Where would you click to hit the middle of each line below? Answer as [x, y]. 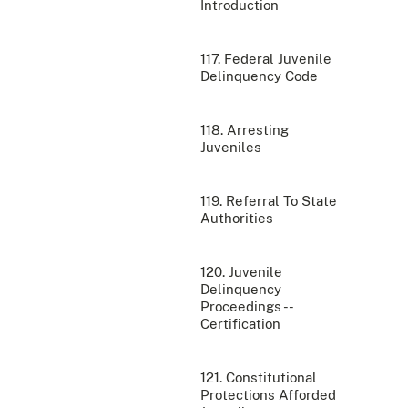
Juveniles [231, 147]
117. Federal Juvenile [266, 58]
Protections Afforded [268, 394]
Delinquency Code [259, 76]
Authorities [237, 218]
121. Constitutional [259, 377]
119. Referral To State [269, 200]
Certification [240, 323]
